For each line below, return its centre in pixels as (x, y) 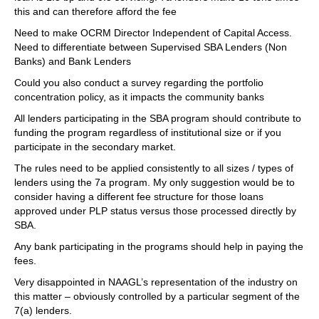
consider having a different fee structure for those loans (139, 197)
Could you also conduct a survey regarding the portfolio (139, 83)
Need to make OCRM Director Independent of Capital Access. (153, 33)
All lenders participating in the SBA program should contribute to (158, 118)
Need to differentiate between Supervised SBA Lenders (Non (151, 47)
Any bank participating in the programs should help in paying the (159, 246)
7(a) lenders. (43, 310)
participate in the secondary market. (95, 147)
